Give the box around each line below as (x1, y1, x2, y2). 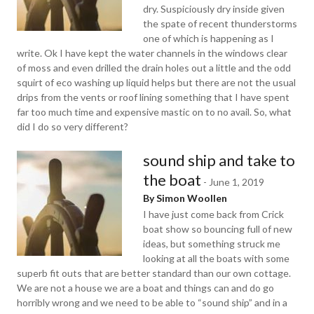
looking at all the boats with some (143, 252, 289, 264)
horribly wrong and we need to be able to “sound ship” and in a (17, 296, 287, 308)
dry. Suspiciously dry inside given (143, 3, 285, 15)
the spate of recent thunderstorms (143, 18, 297, 29)
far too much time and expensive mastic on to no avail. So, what (17, 106, 292, 118)
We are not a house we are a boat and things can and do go (17, 282, 274, 294)
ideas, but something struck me (143, 238, 280, 250)
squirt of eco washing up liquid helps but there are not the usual (17, 76, 296, 88)
